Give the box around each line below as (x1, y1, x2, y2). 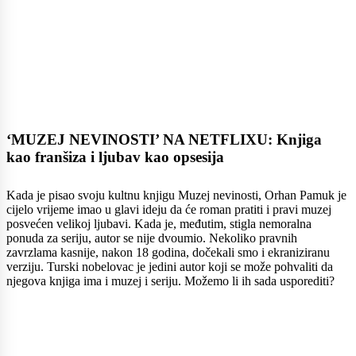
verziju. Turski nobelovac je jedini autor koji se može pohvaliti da (6, 259, 333, 273)
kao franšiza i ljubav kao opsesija (6, 148, 224, 165)
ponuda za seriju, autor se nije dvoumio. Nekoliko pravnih (6, 230, 297, 245)
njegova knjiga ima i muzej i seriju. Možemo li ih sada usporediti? (6, 273, 335, 288)
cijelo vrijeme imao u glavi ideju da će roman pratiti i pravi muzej (6, 202, 331, 216)
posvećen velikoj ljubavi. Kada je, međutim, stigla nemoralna (6, 216, 311, 230)
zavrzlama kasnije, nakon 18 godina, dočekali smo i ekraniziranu (6, 245, 330, 259)
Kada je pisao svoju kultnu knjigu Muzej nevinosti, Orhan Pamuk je (6, 188, 346, 202)
